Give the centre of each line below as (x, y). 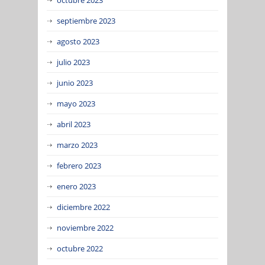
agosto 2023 (78, 41)
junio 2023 (75, 83)
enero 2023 (76, 186)
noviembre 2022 (85, 227)
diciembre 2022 (83, 207)
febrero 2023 (79, 165)
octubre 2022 (80, 248)
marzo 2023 (77, 145)
